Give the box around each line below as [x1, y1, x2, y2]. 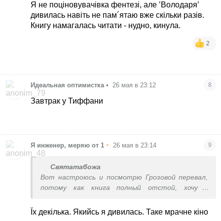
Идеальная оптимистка [31, 81, 105, 89]
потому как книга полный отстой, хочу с [40, 184, 208, 191]
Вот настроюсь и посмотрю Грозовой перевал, [40, 173, 208, 181]
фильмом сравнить [40, 194, 106, 202]
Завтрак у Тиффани [31, 97, 104, 106]
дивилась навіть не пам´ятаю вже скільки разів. [31, 10, 205, 19]
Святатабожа [50, 163, 101, 171]
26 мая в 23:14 [113, 141, 157, 149]
